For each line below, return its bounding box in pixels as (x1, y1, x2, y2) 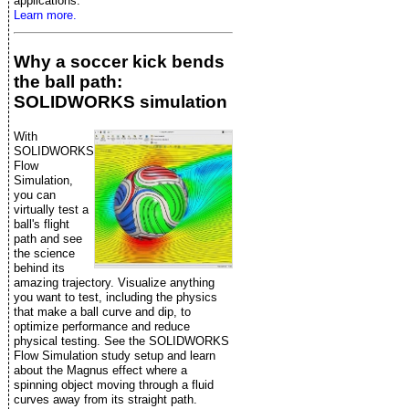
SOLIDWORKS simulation (14, 91, 227, 111)
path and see (14, 231, 82, 246)
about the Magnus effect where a (14, 362, 187, 377)
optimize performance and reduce (14, 319, 190, 333)
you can (14, 187, 56, 202)
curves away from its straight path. (14, 392, 197, 406)
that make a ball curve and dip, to (14, 304, 191, 319)
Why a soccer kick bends (14, 51, 225, 71)
